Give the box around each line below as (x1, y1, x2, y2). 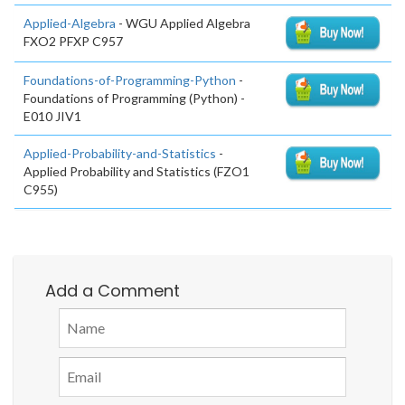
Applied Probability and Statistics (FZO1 (24, 163, 250, 179)
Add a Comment (45, 278, 180, 302)
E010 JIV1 (24, 108, 81, 124)
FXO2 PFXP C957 (24, 33, 123, 50)
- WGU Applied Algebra (116, 15, 250, 32)
